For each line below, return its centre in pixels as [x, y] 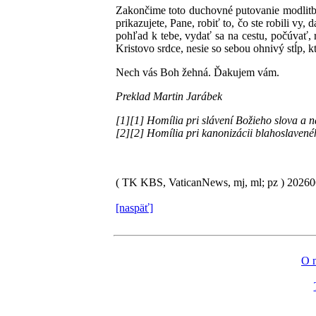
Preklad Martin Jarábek [169, 96]
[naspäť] [134, 207]
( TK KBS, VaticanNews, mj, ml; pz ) [200, 182]
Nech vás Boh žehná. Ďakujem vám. [197, 72]
